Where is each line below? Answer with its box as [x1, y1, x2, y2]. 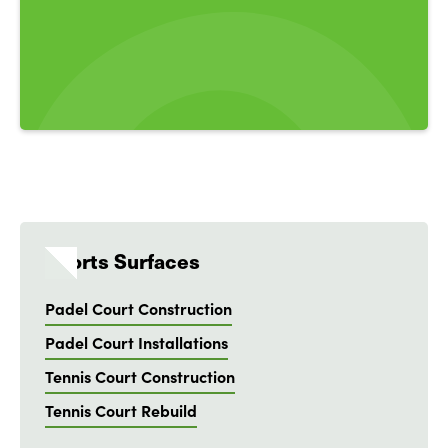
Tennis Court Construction [45, 365, 235, 387]
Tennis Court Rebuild [45, 399, 197, 421]
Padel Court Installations [45, 331, 228, 353]
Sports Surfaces [45, 246, 200, 275]
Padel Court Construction [45, 297, 232, 319]
